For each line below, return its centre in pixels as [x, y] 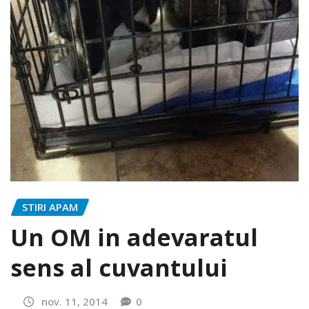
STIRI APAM [50, 207]
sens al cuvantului [119, 268]
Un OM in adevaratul [134, 238]
